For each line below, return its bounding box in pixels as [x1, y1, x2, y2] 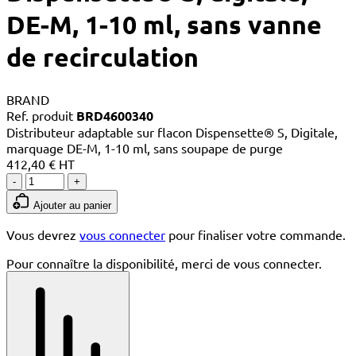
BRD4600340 [76, 106, 153, 124]
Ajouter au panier [33, 199, 111, 211]
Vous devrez [6, 226, 79, 242]
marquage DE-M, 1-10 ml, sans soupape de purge [6, 139, 283, 156]
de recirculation [6, 41, 199, 74]
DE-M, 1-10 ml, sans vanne [6, 9, 322, 41]
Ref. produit [6, 106, 76, 123]
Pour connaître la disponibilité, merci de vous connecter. [6, 254, 322, 271]
